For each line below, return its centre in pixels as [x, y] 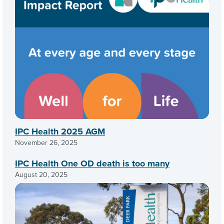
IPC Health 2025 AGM [60, 131]
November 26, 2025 [46, 142]
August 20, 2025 [41, 174]
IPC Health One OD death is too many [92, 163]
